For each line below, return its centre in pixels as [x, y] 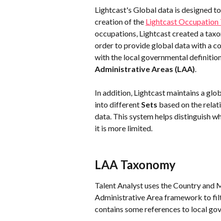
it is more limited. [124, 128]
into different [118, 105]
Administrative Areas [134, 69]
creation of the [120, 21]
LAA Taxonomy [135, 165]
